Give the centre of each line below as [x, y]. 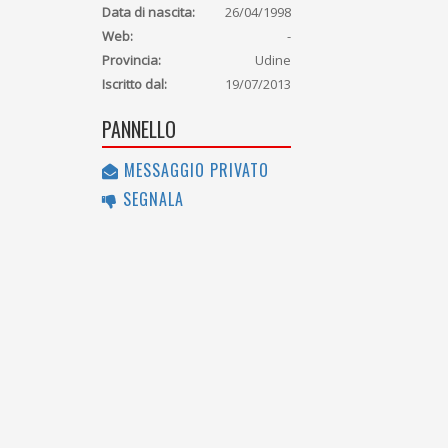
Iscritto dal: [134, 84]
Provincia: [131, 60]
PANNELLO [139, 129]
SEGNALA [151, 199]
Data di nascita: [148, 12]
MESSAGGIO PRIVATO [194, 170]
